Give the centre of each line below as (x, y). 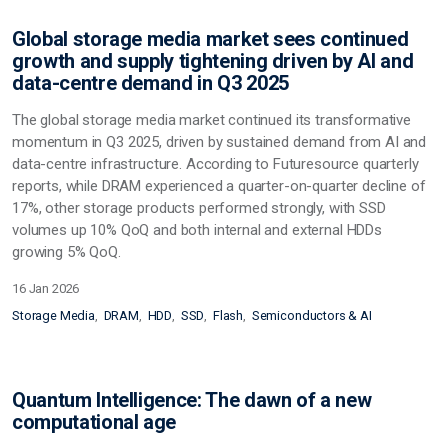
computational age (94, 422)
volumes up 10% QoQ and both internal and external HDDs (197, 229)
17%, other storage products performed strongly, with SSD (199, 207)
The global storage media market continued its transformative (212, 119)
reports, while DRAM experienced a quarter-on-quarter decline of (219, 185)
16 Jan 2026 (46, 288)
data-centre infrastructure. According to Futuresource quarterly (215, 163)
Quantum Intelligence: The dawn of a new (192, 400)
